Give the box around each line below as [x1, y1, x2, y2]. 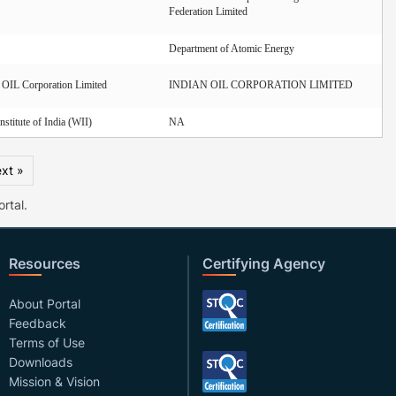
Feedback [9, 315, 66, 331]
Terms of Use [9, 334, 85, 350]
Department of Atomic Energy [169, 42, 294, 55]
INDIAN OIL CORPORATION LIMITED [169, 78, 353, 91]
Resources [9, 254, 80, 272]
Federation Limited [169, 4, 247, 18]
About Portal [9, 295, 80, 311]
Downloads [9, 354, 72, 369]
